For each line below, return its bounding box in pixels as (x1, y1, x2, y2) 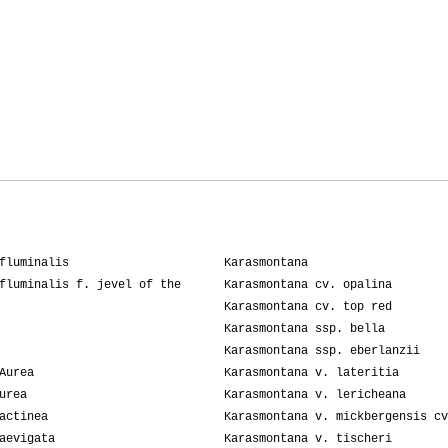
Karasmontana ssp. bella (224, 322, 385, 337)
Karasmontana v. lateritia (224, 366, 399, 381)
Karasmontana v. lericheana (224, 388, 406, 403)
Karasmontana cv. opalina (224, 278, 392, 293)
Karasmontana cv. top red (224, 300, 392, 315)
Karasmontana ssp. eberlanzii (224, 344, 420, 359)
